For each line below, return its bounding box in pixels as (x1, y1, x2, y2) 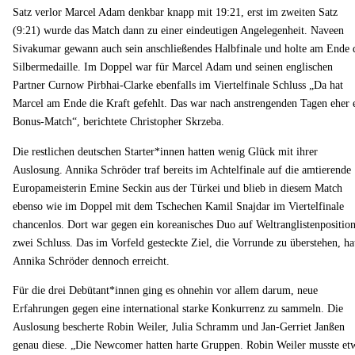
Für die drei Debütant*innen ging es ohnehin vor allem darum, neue (13, 283, 318, 296)
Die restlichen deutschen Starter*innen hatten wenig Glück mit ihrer (13, 144, 318, 158)
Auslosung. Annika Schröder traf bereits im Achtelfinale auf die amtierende (13, 162, 351, 176)
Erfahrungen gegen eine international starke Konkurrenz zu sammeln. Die (13, 301, 343, 315)
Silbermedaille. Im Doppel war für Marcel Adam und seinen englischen (13, 60, 333, 74)
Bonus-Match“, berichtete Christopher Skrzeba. (13, 115, 224, 128)
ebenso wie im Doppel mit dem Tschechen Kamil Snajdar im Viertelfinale (13, 199, 344, 212)
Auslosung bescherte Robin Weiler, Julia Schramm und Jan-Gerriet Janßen (13, 319, 345, 333)
